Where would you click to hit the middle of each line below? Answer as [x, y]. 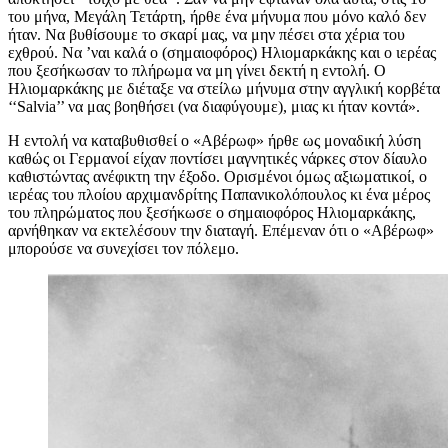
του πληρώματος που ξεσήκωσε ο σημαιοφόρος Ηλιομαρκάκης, [212, 212]
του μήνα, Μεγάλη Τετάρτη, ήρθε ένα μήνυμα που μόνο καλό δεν [217, 16]
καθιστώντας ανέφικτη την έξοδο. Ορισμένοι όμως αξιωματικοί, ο [217, 176]
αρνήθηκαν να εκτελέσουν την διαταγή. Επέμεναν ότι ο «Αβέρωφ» [221, 230]
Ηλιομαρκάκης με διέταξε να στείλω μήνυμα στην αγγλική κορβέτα [224, 88]
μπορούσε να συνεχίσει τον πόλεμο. [123, 248]
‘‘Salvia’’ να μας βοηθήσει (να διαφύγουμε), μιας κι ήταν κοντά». [214, 106]
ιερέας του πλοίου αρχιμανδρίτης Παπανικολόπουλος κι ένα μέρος [219, 194]
